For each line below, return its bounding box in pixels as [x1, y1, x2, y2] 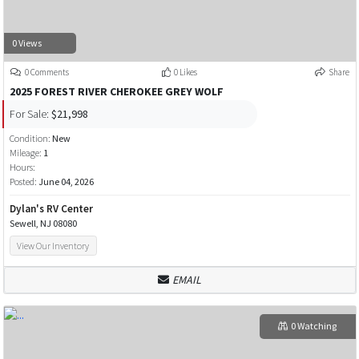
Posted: [9, 175, 38, 188]
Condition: [9, 131, 52, 144]
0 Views [11, 37, 42, 50]
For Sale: [9, 107, 49, 122]
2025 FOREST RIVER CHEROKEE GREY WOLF [9, 83, 224, 99]
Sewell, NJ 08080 [9, 216, 77, 229]
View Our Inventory [17, 239, 90, 252]
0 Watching [290, 320, 337, 333]
